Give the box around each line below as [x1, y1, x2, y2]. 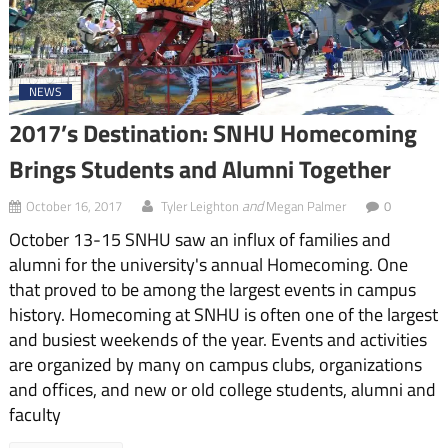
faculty [8, 401, 61, 429]
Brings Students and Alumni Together [8, 151, 391, 188]
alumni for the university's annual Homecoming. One [8, 251, 408, 279]
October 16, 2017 [25, 196, 122, 217]
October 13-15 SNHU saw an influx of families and [8, 226, 391, 254]
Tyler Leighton [160, 196, 239, 217]
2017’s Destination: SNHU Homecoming [8, 115, 417, 152]
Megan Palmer [265, 196, 346, 217]
